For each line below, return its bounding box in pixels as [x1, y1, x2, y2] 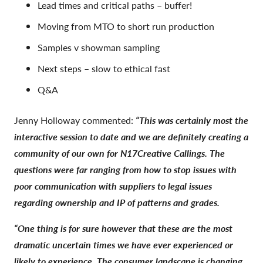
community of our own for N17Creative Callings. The [14, 146, 225, 160]
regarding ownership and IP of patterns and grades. [14, 195, 220, 209]
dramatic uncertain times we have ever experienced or [14, 237, 233, 251]
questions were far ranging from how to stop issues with [14, 162, 237, 176]
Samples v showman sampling [38, 40, 160, 54]
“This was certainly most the [136, 113, 248, 127]
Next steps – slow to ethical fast [38, 61, 170, 75]
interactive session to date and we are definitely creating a [14, 129, 248, 143]
